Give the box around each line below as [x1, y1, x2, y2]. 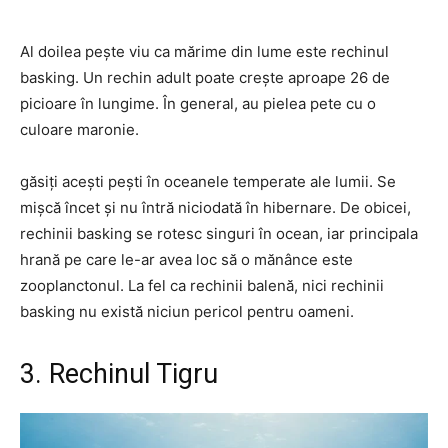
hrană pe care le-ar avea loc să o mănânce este [20, 250, 353, 269]
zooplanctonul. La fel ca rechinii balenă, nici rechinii [20, 276, 384, 295]
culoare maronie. [20, 120, 139, 139]
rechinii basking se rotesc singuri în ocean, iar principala [20, 224, 418, 243]
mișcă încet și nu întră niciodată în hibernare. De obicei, [20, 198, 411, 217]
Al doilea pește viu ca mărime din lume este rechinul [20, 42, 389, 61]
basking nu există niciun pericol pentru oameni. [20, 302, 354, 321]
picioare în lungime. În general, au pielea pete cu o [20, 94, 376, 113]
